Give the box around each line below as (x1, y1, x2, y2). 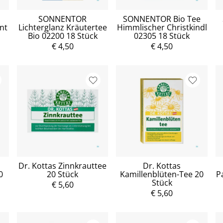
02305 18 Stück (134, 30, 190, 42)
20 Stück (47, 168, 79, 180)
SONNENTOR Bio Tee (123, 13, 201, 25)
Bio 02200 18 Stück (27, 30, 98, 42)
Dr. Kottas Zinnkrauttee (18, 160, 107, 171)
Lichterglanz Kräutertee (18, 22, 107, 33)
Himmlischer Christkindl (116, 22, 207, 33)
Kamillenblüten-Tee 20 (120, 168, 204, 180)
